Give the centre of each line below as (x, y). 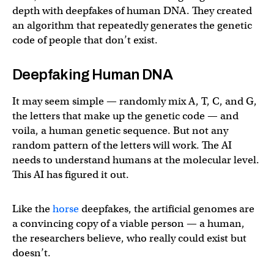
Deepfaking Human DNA (92, 75)
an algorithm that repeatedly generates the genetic (132, 25)
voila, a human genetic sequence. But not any (120, 131)
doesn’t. (31, 253)
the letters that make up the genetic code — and (125, 116)
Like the (32, 209)
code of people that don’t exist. (85, 40)
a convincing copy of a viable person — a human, (128, 224)
